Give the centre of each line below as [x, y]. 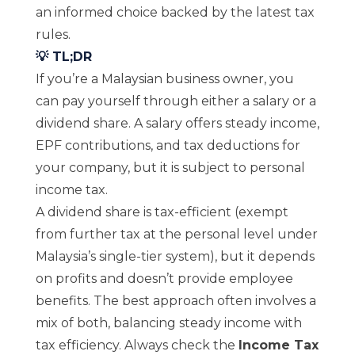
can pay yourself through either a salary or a [176, 101]
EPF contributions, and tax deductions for [168, 145]
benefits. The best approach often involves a [176, 301]
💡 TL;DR [63, 57]
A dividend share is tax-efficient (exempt [162, 212]
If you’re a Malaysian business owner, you [164, 79]
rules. [53, 34]
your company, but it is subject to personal [170, 168]
